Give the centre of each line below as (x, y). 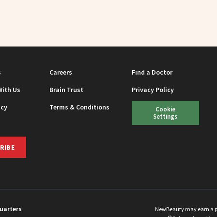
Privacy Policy (153, 89)
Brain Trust (67, 89)
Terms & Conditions (80, 107)
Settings (165, 116)
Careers (61, 72)
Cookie (165, 109)
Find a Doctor (152, 72)
